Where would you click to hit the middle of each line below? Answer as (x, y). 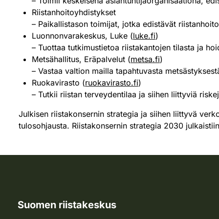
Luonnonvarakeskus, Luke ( (82, 36)
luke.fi (144, 36)
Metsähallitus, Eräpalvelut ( (81, 59)
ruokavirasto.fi (112, 83)
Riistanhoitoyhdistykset (74, 12)
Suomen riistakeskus (67, 205)
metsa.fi (145, 59)
